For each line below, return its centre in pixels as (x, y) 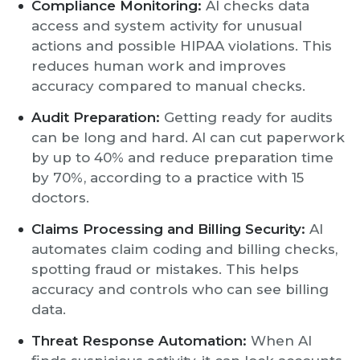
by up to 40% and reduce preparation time (182, 157)
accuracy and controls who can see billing (180, 289)
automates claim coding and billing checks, (184, 249)
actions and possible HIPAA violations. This (182, 46)
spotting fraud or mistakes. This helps (165, 269)
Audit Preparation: (96, 117)
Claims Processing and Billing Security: (168, 229)
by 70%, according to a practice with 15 (168, 178)
